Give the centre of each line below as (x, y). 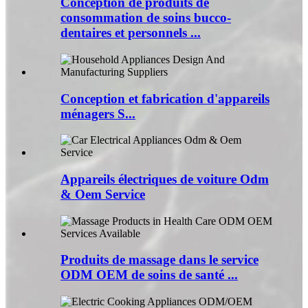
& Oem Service (103, 194)
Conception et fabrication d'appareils (165, 98)
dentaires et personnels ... (131, 33)
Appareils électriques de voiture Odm (165, 179)
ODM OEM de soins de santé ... (149, 275)
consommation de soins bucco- (146, 18)
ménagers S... (98, 113)
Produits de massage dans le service (159, 260)
